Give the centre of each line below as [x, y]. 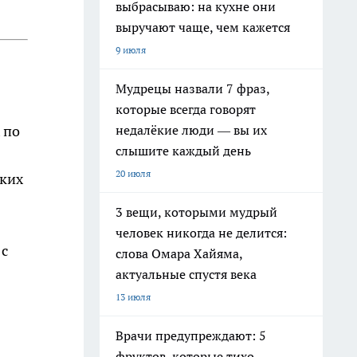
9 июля [131, 50]
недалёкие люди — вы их [191, 130]
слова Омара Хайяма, [179, 253]
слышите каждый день [183, 151]
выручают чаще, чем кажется [203, 27]
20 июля [133, 173]
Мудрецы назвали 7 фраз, [193, 88]
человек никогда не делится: [201, 233]
